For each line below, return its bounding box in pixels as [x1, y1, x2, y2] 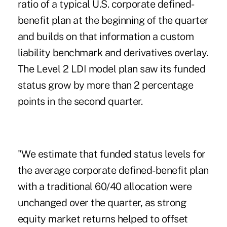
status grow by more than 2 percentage [17, 79, 194, 92]
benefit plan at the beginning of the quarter [17, 14, 209, 27]
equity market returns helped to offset [17, 213, 188, 225]
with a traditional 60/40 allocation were [17, 180, 192, 193]
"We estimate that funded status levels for [17, 148, 206, 161]
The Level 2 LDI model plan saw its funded [17, 63, 206, 75]
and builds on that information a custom [17, 30, 194, 43]
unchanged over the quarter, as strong [17, 197, 186, 209]
